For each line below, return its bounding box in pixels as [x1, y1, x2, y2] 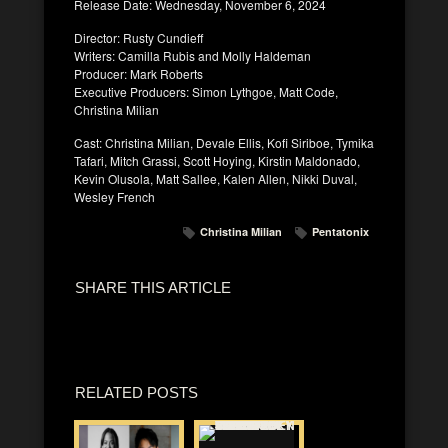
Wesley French [74, 187, 155, 205]
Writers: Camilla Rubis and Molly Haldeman [74, 46, 311, 64]
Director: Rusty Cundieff [74, 28, 203, 46]
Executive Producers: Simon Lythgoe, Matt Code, [74, 82, 338, 100]
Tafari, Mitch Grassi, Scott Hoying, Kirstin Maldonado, [74, 151, 360, 169]
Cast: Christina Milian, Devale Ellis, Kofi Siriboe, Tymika [74, 133, 374, 151]
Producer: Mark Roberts [74, 64, 203, 82]
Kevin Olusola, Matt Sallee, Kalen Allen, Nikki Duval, [74, 169, 357, 187]
